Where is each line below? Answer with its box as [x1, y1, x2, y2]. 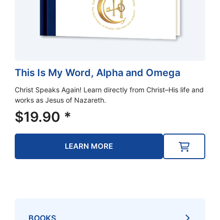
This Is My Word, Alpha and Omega [15, 67, 180, 79]
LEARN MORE [65, 141, 113, 151]
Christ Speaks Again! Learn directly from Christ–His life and [15, 85, 204, 94]
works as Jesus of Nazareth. [15, 96, 110, 105]
